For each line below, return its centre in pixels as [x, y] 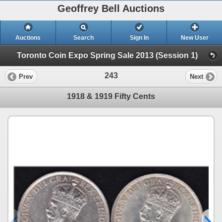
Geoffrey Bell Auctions [111, 8]
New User [194, 38]
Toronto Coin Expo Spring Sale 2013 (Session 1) [107, 55]
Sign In [139, 38]
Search [83, 38]
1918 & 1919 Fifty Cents [111, 97]
